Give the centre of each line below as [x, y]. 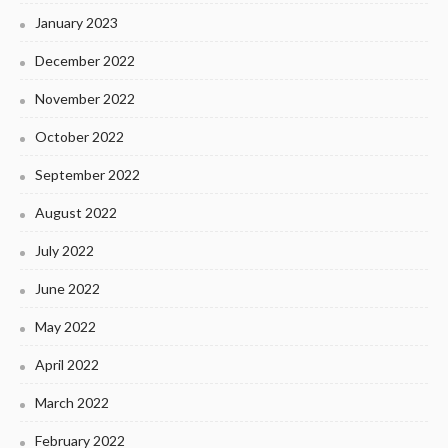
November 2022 [85, 99]
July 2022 [64, 251]
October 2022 [79, 137]
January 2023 [76, 23]
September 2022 [87, 175]
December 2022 [85, 61]
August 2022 [76, 213]
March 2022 [72, 403]
